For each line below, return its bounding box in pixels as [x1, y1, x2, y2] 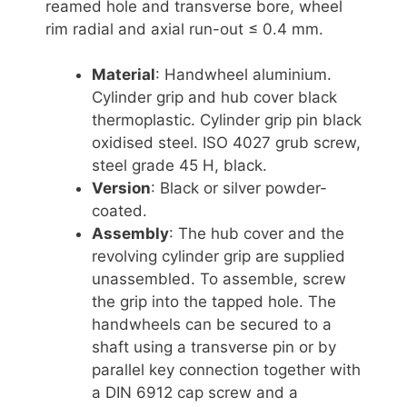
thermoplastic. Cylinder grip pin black [92, 111, 362, 130]
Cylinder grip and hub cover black [92, 88, 337, 107]
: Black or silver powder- [151, 179, 327, 198]
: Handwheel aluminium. [155, 65, 332, 84]
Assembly [92, 224, 169, 243]
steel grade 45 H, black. [92, 156, 267, 175]
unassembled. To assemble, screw [92, 270, 346, 289]
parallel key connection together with [92, 361, 361, 380]
